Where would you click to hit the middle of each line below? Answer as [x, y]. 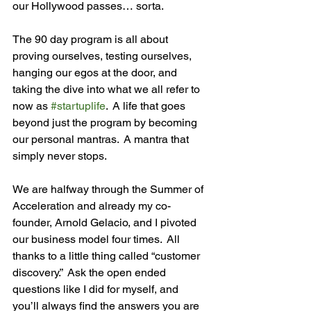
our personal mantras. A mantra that [102, 139]
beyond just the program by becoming [106, 123]
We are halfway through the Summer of [109, 189]
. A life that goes [147, 106]
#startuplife [78, 106]
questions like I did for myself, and [97, 289]
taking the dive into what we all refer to [108, 89]
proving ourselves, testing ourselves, [103, 56]
